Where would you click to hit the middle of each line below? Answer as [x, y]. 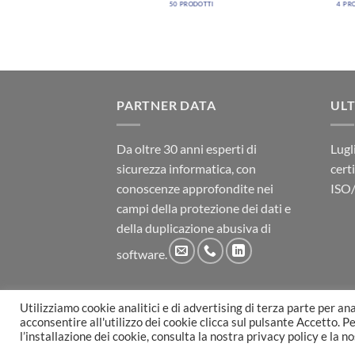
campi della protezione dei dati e [204, 208]
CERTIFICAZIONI [233, 311]
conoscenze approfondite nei [195, 188]
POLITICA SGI [149, 311]
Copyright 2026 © [162, 334]
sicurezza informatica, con [186, 168]
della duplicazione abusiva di [194, 228]
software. [142, 254]
